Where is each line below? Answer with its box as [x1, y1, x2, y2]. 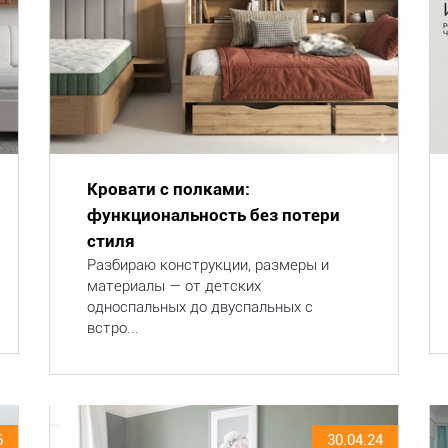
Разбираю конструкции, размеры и [86, 256, 329, 274]
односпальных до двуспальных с [86, 298, 313, 316]
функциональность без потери [86, 205, 340, 225]
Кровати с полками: [86, 179, 250, 199]
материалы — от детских [86, 277, 261, 295]
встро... [86, 319, 139, 337]
